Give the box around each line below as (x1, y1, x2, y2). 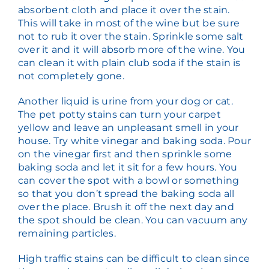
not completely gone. (17, 70, 124, 82)
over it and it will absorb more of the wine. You (17, 44, 246, 56)
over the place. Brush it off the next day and (17, 201, 234, 213)
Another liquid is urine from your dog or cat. (17, 95, 233, 107)
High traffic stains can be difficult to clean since (17, 253, 250, 265)
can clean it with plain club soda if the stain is (17, 57, 241, 69)
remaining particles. (17, 228, 116, 240)
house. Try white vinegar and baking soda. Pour (17, 135, 251, 147)
